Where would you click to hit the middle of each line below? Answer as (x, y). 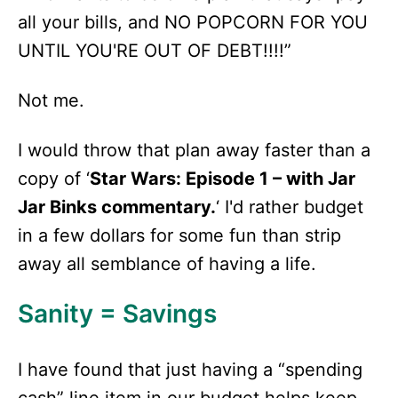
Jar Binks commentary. (117, 207)
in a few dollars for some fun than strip (179, 235)
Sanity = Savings (117, 314)
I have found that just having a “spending (190, 370)
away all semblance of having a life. (167, 264)
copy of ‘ (54, 179)
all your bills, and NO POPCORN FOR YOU (193, 22)
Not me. (51, 100)
